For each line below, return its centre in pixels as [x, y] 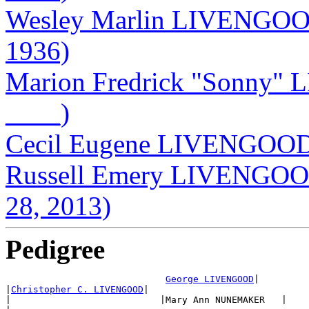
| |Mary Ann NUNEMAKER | [146, 299]
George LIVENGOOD [210, 279]
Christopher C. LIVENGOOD [77, 289]
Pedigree [55, 249]
